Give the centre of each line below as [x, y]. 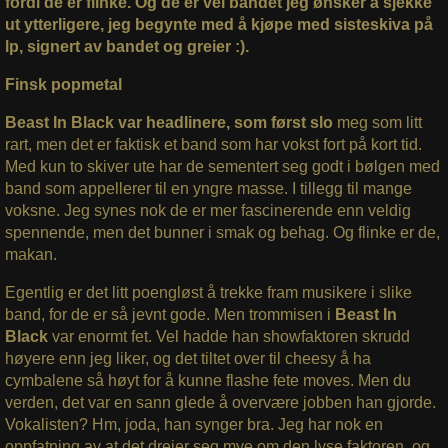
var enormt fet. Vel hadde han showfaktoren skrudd [230, 337]
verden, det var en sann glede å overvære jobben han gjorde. [220, 403]
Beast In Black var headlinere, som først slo [168, 123]
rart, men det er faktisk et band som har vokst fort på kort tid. [213, 145]
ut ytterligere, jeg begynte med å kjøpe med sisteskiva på [218, 25]
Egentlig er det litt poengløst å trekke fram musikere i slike [208, 293]
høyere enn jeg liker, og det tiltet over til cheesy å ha [187, 359]
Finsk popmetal [63, 85]
